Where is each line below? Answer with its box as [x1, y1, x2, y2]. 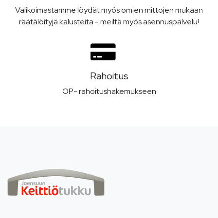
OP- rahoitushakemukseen [62, 86, 156, 96]
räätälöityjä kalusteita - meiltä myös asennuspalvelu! [19, 17, 199, 27]
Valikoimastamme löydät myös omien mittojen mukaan [15, 5, 203, 15]
